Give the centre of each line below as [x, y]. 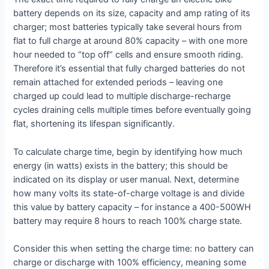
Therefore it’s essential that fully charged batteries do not [129, 69]
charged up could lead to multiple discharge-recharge [122, 96]
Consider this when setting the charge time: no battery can [134, 249]
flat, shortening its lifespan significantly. [94, 124]
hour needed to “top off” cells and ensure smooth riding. [128, 55]
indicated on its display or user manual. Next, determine [126, 179]
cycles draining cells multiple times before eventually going [132, 110]
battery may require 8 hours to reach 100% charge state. [128, 221]
